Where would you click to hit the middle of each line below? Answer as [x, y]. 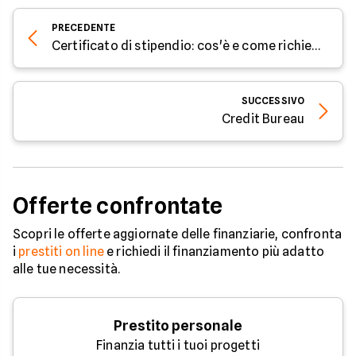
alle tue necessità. [67, 269]
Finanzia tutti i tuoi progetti [178, 345]
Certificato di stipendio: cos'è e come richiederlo [316, 46]
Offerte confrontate [118, 206]
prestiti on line [61, 252]
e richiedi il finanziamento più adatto [214, 252]
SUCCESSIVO [273, 101]
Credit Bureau [263, 119]
